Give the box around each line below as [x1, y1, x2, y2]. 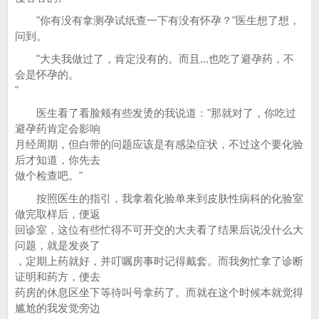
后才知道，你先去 [15, 154, 100, 166]
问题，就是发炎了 [15, 239, 100, 251]
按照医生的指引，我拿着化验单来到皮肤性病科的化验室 [15, 192, 303, 204]
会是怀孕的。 [15, 68, 79, 80]
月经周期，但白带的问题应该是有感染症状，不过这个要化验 [15, 138, 303, 150]
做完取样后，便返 [15, 208, 100, 220]
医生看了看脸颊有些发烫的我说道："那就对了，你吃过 [15, 107, 296, 119]
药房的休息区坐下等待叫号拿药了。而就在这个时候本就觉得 [15, 286, 303, 298]
